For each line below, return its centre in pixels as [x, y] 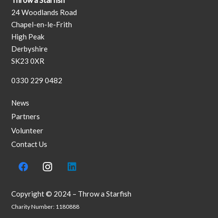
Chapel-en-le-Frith [41, 25]
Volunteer [27, 130]
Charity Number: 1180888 [45, 206]
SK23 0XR [27, 61]
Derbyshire [29, 49]
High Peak [27, 37]
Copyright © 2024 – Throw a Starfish [71, 193]
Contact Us [29, 144]
